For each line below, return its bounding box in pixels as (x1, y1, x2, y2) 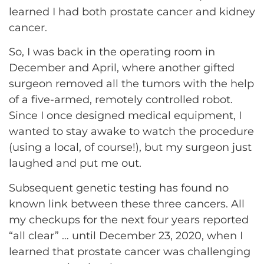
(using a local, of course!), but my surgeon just (9, 141, 252, 154)
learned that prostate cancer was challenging (9, 245, 250, 258)
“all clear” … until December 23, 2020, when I (9, 229, 243, 242)
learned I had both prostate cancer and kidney (9, 5, 255, 18)
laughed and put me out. (9, 157, 141, 170)
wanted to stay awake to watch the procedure (9, 125, 254, 138)
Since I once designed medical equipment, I (9, 109, 242, 123)
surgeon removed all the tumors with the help (9, 77, 254, 91)
